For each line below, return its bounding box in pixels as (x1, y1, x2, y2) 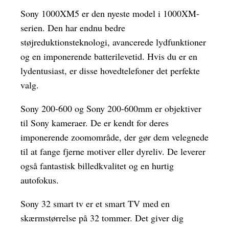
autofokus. (20, 174, 59, 187)
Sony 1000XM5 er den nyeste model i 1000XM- (20, 7, 199, 20)
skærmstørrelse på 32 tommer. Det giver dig (20, 212, 184, 224)
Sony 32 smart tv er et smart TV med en (20, 197, 170, 210)
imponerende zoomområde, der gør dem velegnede (20, 131, 209, 144)
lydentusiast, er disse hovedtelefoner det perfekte (20, 64, 200, 77)
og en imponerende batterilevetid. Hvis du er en (20, 50, 197, 63)
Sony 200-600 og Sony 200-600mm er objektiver (20, 102, 201, 115)
